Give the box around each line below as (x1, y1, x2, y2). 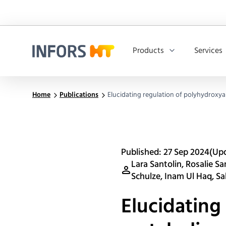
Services (194, 44, 222, 58)
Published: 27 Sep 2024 (121, 145, 209, 160)
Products (133, 44, 164, 58)
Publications (60, 89, 98, 101)
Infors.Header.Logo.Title (32, 56, 114, 70)
